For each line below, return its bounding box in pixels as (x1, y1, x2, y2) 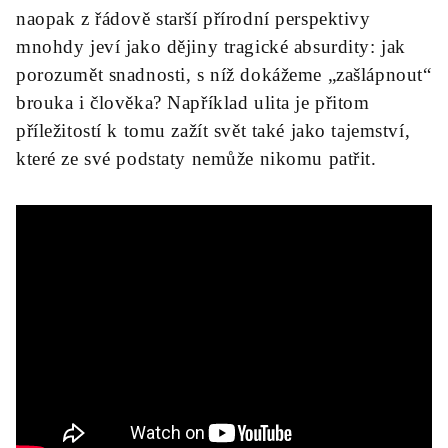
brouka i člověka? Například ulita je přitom (16, 92, 370, 113)
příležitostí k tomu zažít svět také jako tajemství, (16, 120, 411, 141)
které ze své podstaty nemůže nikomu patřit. (16, 148, 377, 169)
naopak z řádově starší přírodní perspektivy (16, 8, 371, 29)
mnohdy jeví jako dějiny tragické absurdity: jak (16, 36, 406, 57)
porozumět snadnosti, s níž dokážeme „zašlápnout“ (16, 64, 432, 85)
